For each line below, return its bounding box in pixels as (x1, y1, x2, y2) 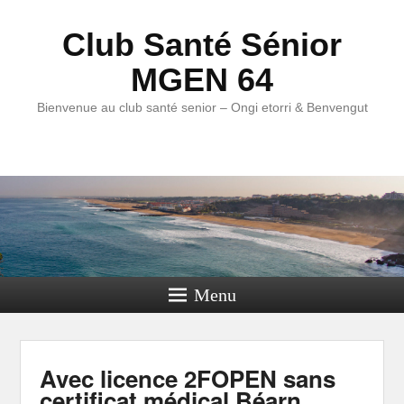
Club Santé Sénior (62, 26, 342, 63)
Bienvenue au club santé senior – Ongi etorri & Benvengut (36, 100, 368, 115)
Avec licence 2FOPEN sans (39, 362, 335, 395)
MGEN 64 (131, 61, 273, 98)
